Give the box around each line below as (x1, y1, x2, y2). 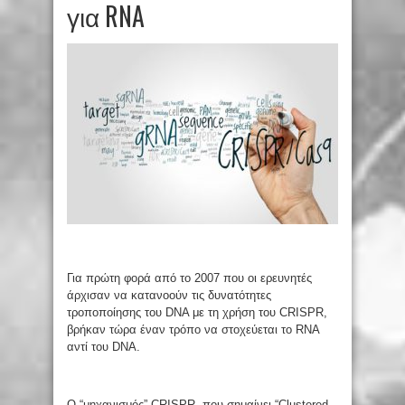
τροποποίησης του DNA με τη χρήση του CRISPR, (67, 305, 327, 319)
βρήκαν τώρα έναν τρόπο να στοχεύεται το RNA (67, 322, 319, 336)
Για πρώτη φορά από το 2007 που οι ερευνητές (67, 270, 312, 285)
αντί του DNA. (67, 339, 140, 353)
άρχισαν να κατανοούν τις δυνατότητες (67, 287, 271, 302)
